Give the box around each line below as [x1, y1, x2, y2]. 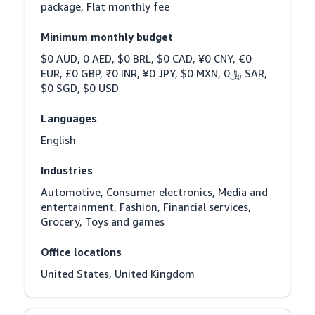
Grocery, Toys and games [41, 214, 165, 228]
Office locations [41, 245, 122, 258]
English [41, 133, 77, 146]
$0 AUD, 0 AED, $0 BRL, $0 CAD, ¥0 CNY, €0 [41, 51, 252, 65]
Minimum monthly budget [41, 30, 174, 43]
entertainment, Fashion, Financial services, [41, 200, 252, 213]
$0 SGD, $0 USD [41, 81, 120, 94]
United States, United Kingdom [41, 266, 195, 280]
